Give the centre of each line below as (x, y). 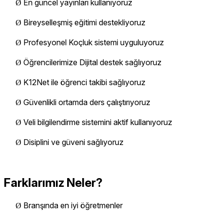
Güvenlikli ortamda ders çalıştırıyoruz (87, 102)
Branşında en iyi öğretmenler (73, 205)
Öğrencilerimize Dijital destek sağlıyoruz (92, 63)
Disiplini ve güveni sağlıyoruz (73, 142)
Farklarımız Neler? (53, 182)
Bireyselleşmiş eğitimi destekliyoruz (84, 23)
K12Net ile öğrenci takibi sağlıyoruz (84, 82)
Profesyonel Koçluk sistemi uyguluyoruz (94, 43)
